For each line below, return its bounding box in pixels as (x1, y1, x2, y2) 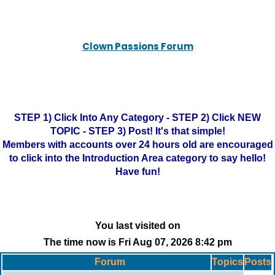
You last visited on (95, 220, 180, 231)
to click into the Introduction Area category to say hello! (9, 153, 266, 163)
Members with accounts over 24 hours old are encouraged (2, 139, 273, 150)
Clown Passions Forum (82, 40, 193, 53)
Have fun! (115, 166, 160, 177)
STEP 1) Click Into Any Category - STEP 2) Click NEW (14, 112, 261, 123)
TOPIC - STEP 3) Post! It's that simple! (50, 126, 225, 136)
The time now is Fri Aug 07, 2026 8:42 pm (43, 237, 232, 247)
